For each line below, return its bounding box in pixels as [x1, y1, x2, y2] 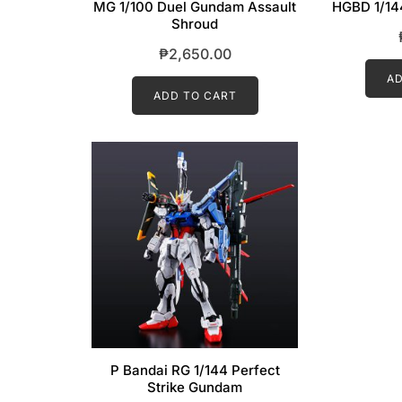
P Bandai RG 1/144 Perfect [109, 362, 280, 380]
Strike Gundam [147, 379, 242, 397]
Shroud [171, 14, 218, 32]
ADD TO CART [153, 89, 237, 103]
